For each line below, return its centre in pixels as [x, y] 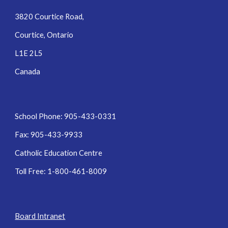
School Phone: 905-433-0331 [66, 117]
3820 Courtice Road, [50, 17]
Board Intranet [40, 216]
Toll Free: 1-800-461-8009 [61, 172]
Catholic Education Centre [59, 153]
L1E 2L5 [29, 53]
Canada [28, 72]
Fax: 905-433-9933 [49, 135]
